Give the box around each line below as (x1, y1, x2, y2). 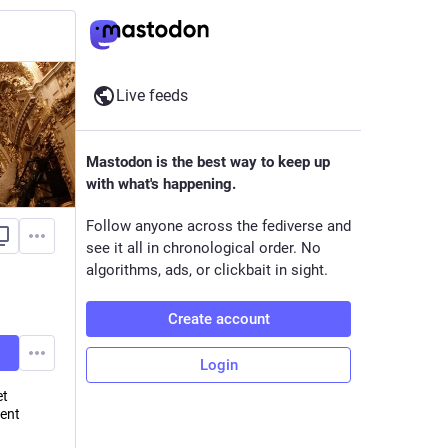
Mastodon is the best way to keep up (86, 153, 330, 171)
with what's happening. (86, 175, 236, 193)
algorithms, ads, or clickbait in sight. (86, 261, 328, 279)
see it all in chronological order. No (86, 239, 321, 257)
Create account (167, 310, 270, 328)
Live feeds (116, 86, 188, 105)
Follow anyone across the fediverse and (86, 217, 351, 235)
